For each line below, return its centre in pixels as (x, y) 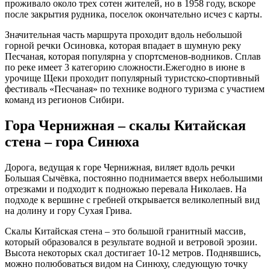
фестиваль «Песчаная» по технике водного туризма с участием (135, 89)
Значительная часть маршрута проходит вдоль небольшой (124, 34)
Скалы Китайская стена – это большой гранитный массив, (125, 231)
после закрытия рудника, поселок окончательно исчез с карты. (133, 14)
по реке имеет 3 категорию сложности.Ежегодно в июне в (125, 67)
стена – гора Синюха (72, 141)
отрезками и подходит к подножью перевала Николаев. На (126, 189)
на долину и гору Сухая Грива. (68, 210)
